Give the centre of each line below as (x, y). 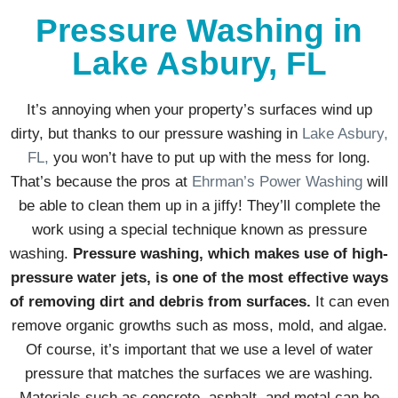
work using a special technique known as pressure (199, 230)
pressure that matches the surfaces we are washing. (199, 374)
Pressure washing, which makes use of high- (231, 254)
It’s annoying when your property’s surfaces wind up (199, 110)
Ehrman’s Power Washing (277, 182)
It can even (350, 302)
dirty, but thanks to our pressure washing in (156, 134)
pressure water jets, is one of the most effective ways (199, 278)
